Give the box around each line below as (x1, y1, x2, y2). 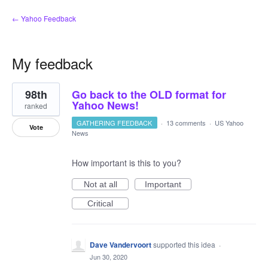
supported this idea (153, 239, 217, 249)
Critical (87, 199, 113, 208)
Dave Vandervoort (90, 239, 151, 250)
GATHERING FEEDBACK (77, 118, 153, 127)
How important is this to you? (72, 157, 181, 169)
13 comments (166, 118, 206, 127)
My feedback (12, 53, 93, 74)
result (12, 89, 33, 101)
